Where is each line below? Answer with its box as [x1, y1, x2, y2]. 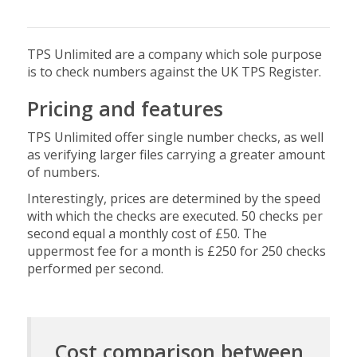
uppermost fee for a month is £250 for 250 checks [26, 242, 326, 260]
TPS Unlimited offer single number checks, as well [26, 128, 324, 146]
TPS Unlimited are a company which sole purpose [26, 45, 322, 63]
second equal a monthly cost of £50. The [26, 225, 267, 242]
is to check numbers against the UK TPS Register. [26, 63, 321, 80]
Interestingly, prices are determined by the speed [26, 190, 320, 207]
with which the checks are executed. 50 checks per [26, 207, 323, 225]
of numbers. [26, 163, 100, 181]
